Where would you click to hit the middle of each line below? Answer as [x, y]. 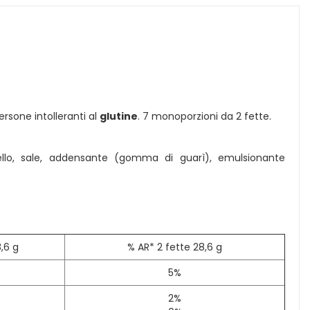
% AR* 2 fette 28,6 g [175, 247]
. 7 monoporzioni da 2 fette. [204, 116]
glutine [119, 116]
